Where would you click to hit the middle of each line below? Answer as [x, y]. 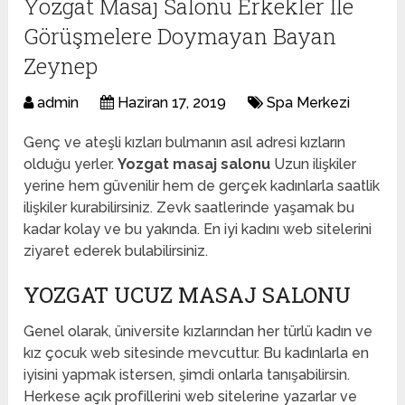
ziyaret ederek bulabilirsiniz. [116, 251]
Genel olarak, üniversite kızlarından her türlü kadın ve [198, 332]
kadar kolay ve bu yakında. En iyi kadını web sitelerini [198, 230]
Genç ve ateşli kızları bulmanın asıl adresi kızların [185, 143]
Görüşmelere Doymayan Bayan [180, 37]
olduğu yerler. [71, 165]
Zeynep [61, 66]
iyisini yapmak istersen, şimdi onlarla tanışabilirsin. [187, 375]
